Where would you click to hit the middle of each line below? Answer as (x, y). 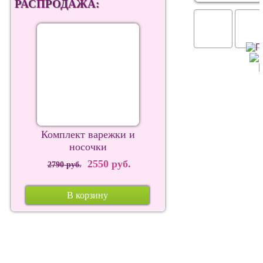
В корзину (88, 195)
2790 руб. (64, 165)
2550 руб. (106, 164)
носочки (88, 147)
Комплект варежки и (88, 134)
